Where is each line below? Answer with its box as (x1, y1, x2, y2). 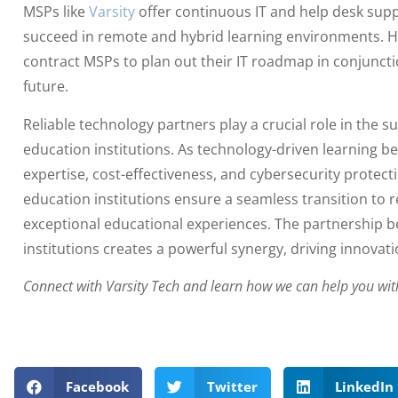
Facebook (66, 378, 130, 396)
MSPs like (22, 2, 85, 22)
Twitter (206, 378, 258, 396)
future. (22, 76, 68, 97)
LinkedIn (335, 378, 394, 396)
